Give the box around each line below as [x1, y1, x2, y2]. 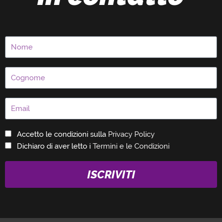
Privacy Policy [108, 130, 155, 139]
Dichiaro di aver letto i [16, 142, 93, 151]
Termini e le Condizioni [92, 142, 169, 151]
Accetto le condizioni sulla [16, 130, 108, 139]
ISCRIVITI [87, 168, 135, 181]
